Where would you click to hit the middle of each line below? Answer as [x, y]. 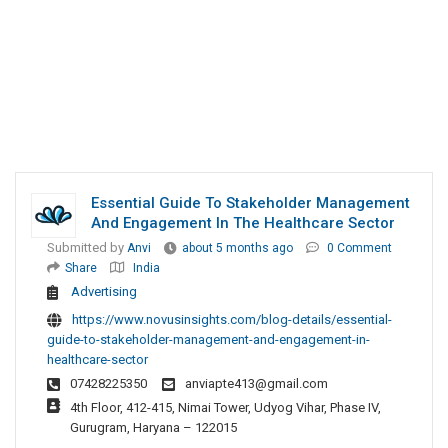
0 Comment [359, 248]
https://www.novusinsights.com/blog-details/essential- [232, 320]
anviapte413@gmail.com [256, 384]
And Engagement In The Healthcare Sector [243, 223]
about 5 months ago [237, 248]
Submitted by [87, 248]
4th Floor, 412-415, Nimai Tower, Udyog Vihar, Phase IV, [225, 408]
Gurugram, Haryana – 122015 [153, 428]
